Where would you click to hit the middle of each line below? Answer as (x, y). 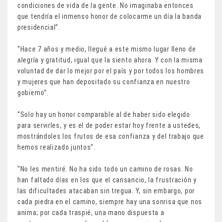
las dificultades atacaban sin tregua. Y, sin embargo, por (106, 191)
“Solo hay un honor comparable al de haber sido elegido (104, 114)
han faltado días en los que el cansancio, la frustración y (107, 180)
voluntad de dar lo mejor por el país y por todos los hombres (111, 71)
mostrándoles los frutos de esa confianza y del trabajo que (111, 136)
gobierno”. (33, 92)
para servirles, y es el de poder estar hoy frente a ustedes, (109, 125)
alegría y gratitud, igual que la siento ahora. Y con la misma (110, 60)
